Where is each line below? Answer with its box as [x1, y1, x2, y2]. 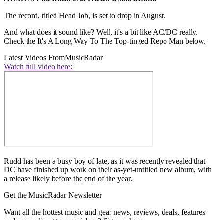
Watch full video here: [4, 62, 72, 71]
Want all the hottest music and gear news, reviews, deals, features [4, 207, 205, 216]
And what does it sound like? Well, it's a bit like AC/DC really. [4, 27, 198, 36]
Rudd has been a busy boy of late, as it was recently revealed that [4, 156, 205, 165]
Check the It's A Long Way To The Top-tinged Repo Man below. [4, 36, 206, 45]
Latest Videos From [4, 53, 65, 62]
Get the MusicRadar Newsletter [4, 191, 102, 199]
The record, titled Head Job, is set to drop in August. [4, 11, 165, 20]
